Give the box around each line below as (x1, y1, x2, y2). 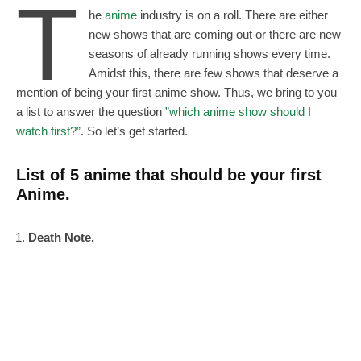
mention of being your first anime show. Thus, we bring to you (16, 85, 337, 99)
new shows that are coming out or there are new (88, 27, 341, 41)
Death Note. (28, 230, 94, 244)
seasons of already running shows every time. (88, 46, 330, 60)
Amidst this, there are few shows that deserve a (88, 65, 338, 80)
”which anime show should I (165, 104, 311, 118)
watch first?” (16, 123, 81, 138)
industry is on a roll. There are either (136, 7, 328, 22)
